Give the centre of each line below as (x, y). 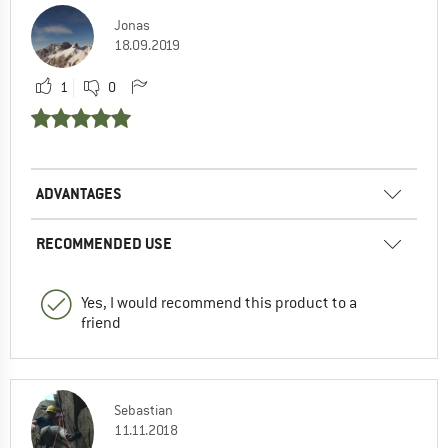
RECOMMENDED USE (104, 243)
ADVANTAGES (79, 193)
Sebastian (143, 409)
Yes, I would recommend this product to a (219, 302)
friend (101, 322)
